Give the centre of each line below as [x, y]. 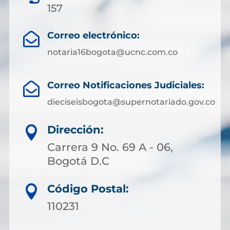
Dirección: [75, 130]
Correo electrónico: [93, 35]
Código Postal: [88, 189]
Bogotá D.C [78, 161]
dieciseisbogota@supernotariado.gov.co [131, 102]
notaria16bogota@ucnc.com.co [112, 52]
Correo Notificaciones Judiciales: [126, 85]
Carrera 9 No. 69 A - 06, [110, 147]
